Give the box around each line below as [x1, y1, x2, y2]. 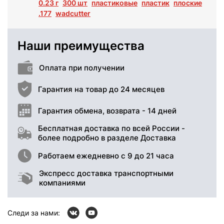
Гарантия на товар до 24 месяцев [38, 84, 164, 94]
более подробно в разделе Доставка [38, 133, 176, 143]
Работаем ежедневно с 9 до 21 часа [38, 150, 174, 160]
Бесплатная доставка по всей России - [38, 123, 185, 133]
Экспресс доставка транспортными [39, 168, 173, 178]
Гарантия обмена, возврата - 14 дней [38, 105, 176, 115]
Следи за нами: [7, 208, 60, 217]
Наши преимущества [17, 38, 144, 53]
